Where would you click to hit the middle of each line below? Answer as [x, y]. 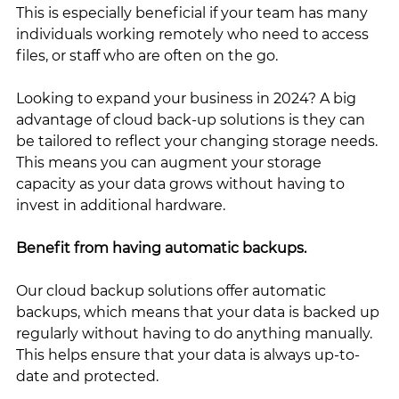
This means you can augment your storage [171, 162]
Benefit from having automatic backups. [163, 248]
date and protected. [87, 376]
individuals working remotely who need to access [194, 34]
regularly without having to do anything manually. [196, 333]
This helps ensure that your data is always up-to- [188, 354]
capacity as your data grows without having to [182, 183]
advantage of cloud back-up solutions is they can [192, 119]
